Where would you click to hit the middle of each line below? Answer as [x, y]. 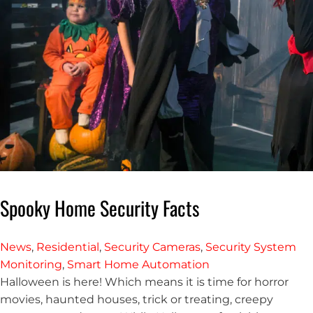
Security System [251, 247]
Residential [68, 247]
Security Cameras [152, 247]
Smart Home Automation [138, 264]
